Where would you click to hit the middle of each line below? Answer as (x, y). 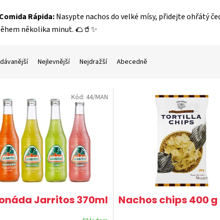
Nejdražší (93, 62)
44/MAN (97, 97)
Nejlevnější (54, 62)
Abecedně (132, 62)
